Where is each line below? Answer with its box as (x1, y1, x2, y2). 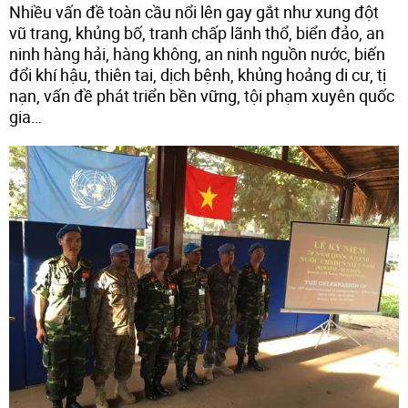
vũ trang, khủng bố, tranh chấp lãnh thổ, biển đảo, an (9, 22, 384, 45)
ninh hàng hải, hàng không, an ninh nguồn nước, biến (9, 43, 385, 66)
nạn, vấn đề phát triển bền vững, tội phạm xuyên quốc (9, 85, 394, 107)
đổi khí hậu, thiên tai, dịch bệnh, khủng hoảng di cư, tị (9, 64, 386, 87)
